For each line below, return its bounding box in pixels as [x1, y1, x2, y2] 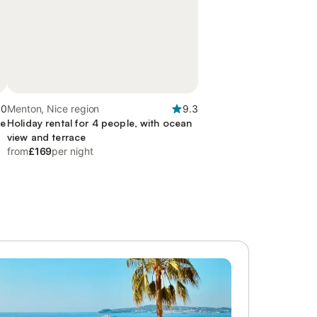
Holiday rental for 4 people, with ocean [7, 117, 192, 129]
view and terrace [7, 131, 86, 143]
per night [52, 145, 93, 157]
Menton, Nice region [7, 103, 100, 115]
